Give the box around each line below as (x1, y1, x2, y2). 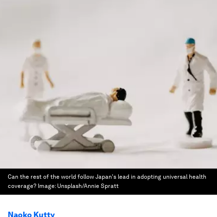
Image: (38, 183, 57, 189)
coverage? (8, 183, 36, 189)
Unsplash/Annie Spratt (57, 183, 119, 189)
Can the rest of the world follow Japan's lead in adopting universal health (8, 173, 206, 180)
